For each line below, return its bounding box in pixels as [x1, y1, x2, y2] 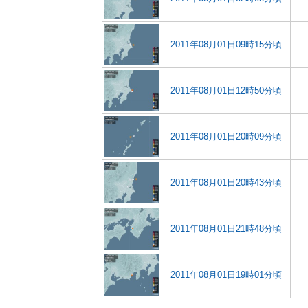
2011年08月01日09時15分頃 [170, 39, 282, 49]
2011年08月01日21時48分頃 [170, 223, 282, 234]
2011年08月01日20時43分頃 [170, 177, 282, 188]
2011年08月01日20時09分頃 [170, 131, 282, 142]
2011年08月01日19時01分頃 [170, 269, 282, 280]
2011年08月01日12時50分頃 [170, 85, 282, 96]
